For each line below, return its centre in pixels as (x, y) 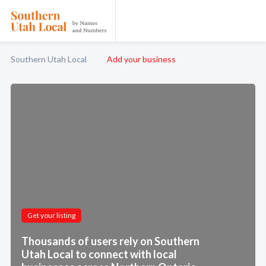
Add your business (141, 59)
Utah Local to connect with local (99, 254)
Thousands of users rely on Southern (110, 241)
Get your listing (51, 215)
